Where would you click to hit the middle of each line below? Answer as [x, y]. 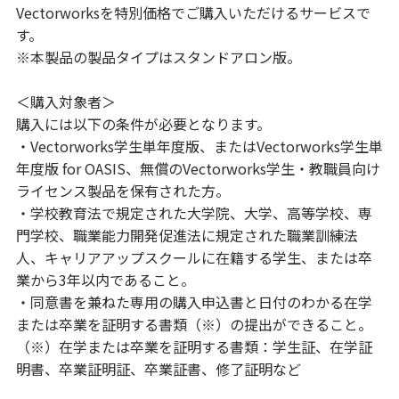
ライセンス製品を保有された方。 [122, 191]
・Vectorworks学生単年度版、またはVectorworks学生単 [199, 147]
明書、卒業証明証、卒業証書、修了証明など [158, 369]
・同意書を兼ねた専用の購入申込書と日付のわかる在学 [194, 302]
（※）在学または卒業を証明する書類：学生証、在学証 [194, 347]
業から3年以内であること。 [105, 280]
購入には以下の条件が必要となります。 [143, 124]
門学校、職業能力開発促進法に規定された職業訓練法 [187, 236]
